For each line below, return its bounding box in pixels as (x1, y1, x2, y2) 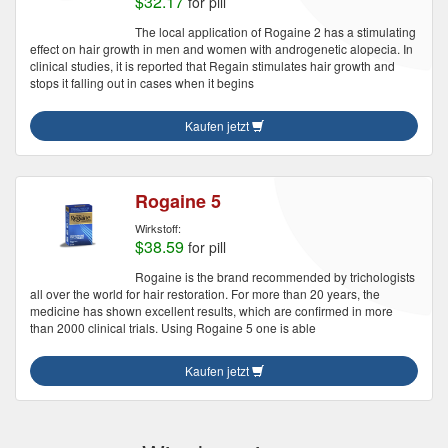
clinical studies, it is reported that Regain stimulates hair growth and (30, 57, 395, 74)
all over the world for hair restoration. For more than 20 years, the (30, 285, 380, 302)
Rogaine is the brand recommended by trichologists (135, 268, 415, 285)
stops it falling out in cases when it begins (30, 74, 254, 91)
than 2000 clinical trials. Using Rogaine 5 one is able (30, 319, 316, 336)
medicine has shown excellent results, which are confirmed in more (30, 302, 393, 319)
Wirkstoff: (135, 220, 181, 236)
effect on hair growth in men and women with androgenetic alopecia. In (30, 40, 413, 57)
